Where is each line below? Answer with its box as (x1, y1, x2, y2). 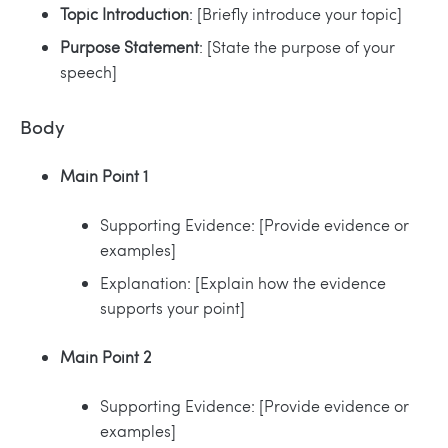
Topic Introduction (60, 3, 189, 25)
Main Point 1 (60, 164, 148, 186)
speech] (60, 61, 117, 83)
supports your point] (100, 296, 245, 318)
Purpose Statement (60, 36, 199, 58)
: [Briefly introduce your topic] (189, 3, 402, 25)
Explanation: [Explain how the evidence (100, 271, 386, 293)
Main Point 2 (60, 345, 151, 367)
